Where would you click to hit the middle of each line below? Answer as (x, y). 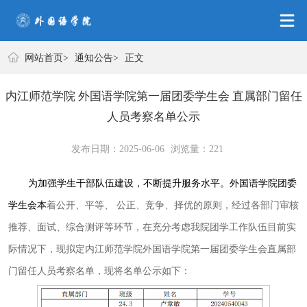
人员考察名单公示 (153, 116)
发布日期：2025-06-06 (118, 148)
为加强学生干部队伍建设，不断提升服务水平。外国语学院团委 (162, 183)
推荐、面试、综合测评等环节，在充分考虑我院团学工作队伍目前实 (152, 226)
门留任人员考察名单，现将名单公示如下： (99, 270)
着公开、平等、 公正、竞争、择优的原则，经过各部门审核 (172, 205)
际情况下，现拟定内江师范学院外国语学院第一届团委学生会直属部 (152, 248)
